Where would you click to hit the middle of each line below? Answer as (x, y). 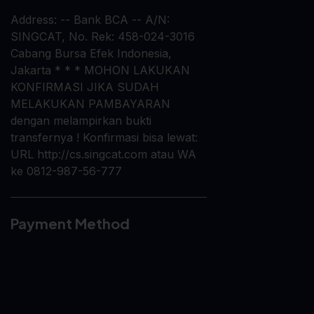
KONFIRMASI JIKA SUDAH (85, 87)
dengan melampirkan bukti (81, 121)
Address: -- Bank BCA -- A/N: (90, 20)
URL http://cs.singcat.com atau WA (103, 155)
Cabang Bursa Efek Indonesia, (91, 54)
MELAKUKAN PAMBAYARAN (90, 104)
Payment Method (70, 224)
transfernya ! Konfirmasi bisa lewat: (104, 138)
